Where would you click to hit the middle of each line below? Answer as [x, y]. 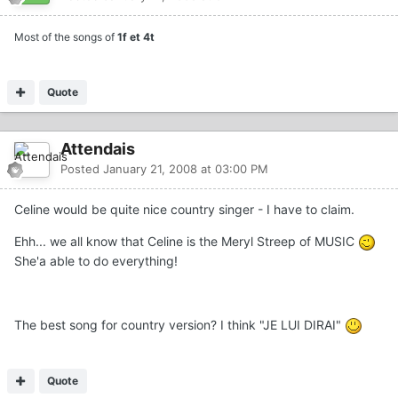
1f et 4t [136, 36]
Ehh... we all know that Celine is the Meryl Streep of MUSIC [186, 241]
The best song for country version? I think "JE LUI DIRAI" [179, 324]
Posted [82, 168]
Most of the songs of [66, 36]
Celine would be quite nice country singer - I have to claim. [184, 209]
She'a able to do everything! [96, 260]
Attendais [98, 148]
